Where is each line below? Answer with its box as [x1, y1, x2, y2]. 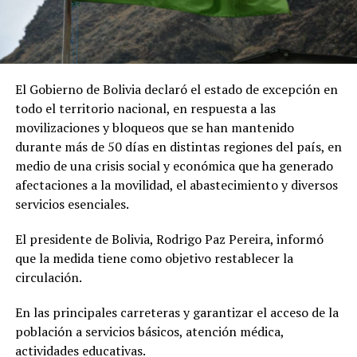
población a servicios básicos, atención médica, [14, 323, 284, 341]
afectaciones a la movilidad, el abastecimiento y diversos [14, 176, 338, 194]
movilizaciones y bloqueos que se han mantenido [14, 119, 294, 137]
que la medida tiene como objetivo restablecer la [14, 249, 293, 268]
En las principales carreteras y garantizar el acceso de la [14, 304, 339, 322]
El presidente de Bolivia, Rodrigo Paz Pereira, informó [14, 230, 324, 249]
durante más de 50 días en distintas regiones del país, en [14, 138, 342, 156]
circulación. [14, 269, 82, 287]
